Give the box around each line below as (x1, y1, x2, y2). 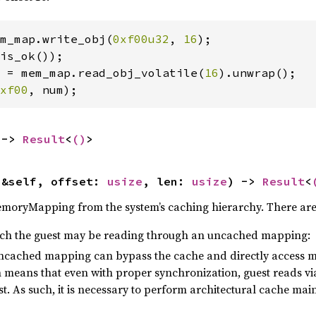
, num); (28, 83, 78, 97)
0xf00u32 (112, 32, 169, 47)
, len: (142, 174, 192, 189)
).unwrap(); (218, 66, 296, 80)
